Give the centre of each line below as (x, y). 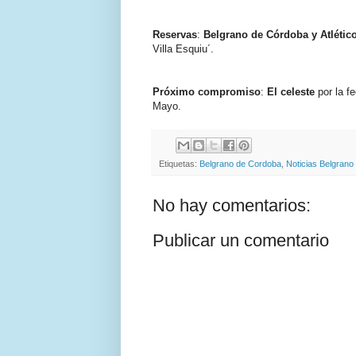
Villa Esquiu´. (183, 48)
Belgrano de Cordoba (240, 163)
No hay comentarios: (232, 205)
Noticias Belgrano (320, 163)
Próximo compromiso (207, 91)
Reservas (175, 34)
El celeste (291, 91)
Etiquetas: (179, 163)
